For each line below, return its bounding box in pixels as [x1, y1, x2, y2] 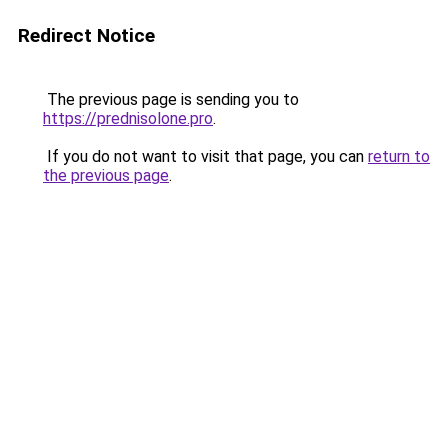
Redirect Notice [18, 24, 155, 47]
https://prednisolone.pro [43, 109, 213, 128]
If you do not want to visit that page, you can [43, 147, 368, 166]
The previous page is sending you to [43, 90, 299, 109]
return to [368, 147, 430, 166]
